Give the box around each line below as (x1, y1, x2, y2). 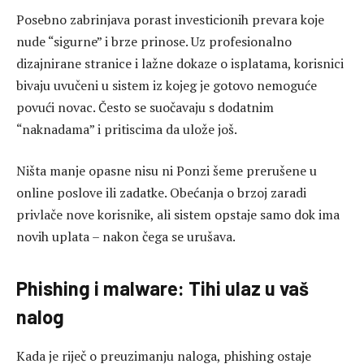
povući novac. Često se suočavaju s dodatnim (16, 97, 274, 116)
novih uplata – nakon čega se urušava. (16, 227, 236, 246)
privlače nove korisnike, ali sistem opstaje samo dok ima (16, 206, 340, 224)
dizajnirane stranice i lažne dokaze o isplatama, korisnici (16, 54, 344, 72)
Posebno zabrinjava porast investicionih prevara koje (16, 10, 324, 28)
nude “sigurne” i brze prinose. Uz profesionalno (16, 32, 292, 50)
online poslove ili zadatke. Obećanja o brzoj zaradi (16, 184, 306, 202)
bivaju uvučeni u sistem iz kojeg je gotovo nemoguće (16, 76, 317, 94)
